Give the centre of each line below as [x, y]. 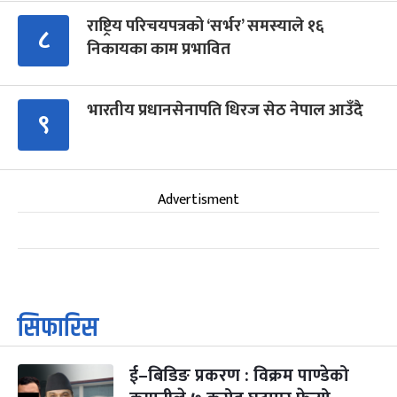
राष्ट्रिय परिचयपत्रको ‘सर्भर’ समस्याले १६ [206, 26]
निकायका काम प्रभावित [159, 49]
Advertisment [198, 199]
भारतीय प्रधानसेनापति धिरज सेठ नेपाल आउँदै [225, 110]
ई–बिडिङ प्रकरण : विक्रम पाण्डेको [239, 375]
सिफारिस [58, 328]
